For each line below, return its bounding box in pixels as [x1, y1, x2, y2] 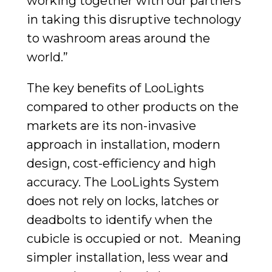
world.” [27, 49, 68, 64]
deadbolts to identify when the [27, 212, 212, 227]
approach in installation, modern [27, 137, 220, 152]
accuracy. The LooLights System [27, 174, 219, 189]
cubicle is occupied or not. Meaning [27, 231, 241, 246]
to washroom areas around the [27, 30, 210, 46]
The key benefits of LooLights [27, 80, 204, 95]
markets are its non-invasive [27, 118, 196, 133]
